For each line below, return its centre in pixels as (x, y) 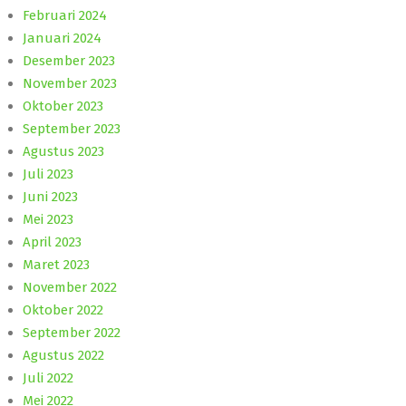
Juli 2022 (48, 377)
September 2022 (72, 332)
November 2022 (70, 287)
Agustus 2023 (63, 151)
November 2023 (70, 83)
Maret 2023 (56, 264)
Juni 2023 (50, 196)
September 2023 (72, 128)
